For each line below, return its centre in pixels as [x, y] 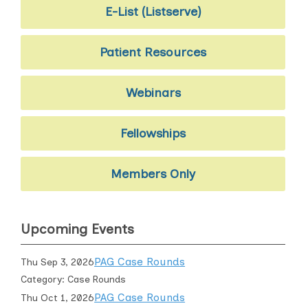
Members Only [153, 174]
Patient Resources [153, 52]
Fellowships [153, 133]
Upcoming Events [77, 229]
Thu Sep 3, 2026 [58, 262]
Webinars [153, 93]
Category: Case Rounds [74, 279]
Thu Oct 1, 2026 [58, 298]
